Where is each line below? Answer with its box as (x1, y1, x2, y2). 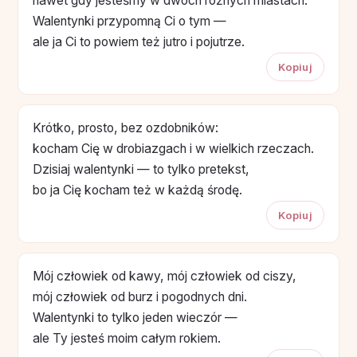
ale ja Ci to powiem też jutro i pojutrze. (33, 33, 245, 49)
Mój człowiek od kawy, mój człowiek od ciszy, (33, 268, 296, 284)
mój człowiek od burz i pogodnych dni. (33, 288, 247, 304)
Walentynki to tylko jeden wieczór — (33, 309, 237, 325)
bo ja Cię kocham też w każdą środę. (33, 182, 242, 198)
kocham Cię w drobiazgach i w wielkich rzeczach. (33, 140, 314, 156)
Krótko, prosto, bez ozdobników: (33, 120, 218, 135)
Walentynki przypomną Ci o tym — (33, 13, 226, 29)
